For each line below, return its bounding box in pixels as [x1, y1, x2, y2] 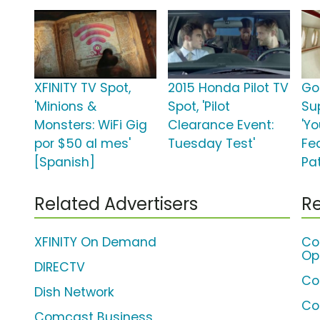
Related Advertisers [34, 192, 198, 216]
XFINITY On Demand [34, 234, 156, 251]
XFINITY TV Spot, [34, 79, 131, 97]
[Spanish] [34, 154, 95, 171]
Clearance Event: [168, 116, 274, 134]
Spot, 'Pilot [168, 98, 231, 116]
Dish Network [34, 284, 114, 301]
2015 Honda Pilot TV [168, 79, 289, 97]
